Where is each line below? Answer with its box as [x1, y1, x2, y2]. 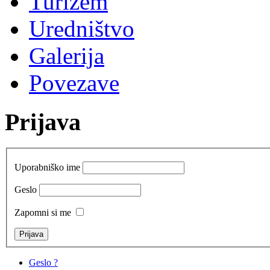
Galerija [29, 43, 104, 69]
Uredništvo [29, 16, 134, 42]
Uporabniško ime [14, 162, 80, 173]
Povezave [29, 70, 119, 96]
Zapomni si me [14, 207, 71, 218]
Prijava [5, 108, 81, 136]
